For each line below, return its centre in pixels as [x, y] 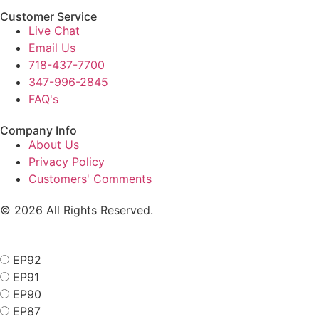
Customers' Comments [90, 179]
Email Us [52, 48]
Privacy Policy [67, 162]
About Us [54, 145]
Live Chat [54, 31]
